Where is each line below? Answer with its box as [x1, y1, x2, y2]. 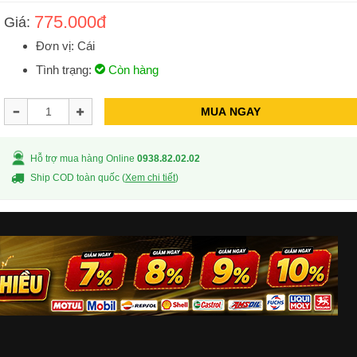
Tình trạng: [36, 63, 95, 76]
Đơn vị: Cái [36, 39, 95, 53]
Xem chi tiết [125, 172, 175, 183]
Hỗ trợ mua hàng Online [30, 153, 137, 164]
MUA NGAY [201, 105, 261, 118]
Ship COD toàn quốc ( [30, 172, 125, 183]
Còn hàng [105, 63, 159, 76]
